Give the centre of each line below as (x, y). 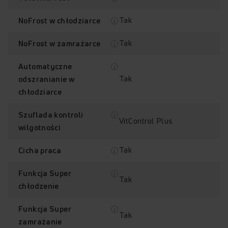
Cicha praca (40, 150)
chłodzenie (39, 186)
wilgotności (40, 127)
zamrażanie (40, 221)
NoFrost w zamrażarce (60, 43)
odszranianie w (47, 79)
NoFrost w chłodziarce (59, 20)
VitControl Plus (146, 121)
